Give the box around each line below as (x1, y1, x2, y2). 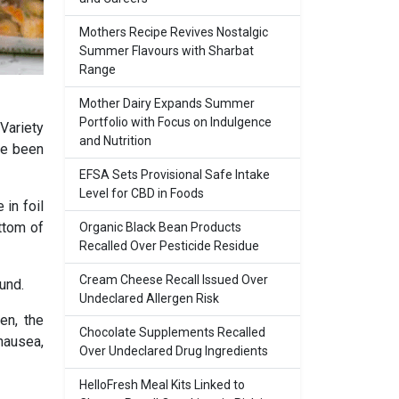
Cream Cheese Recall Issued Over (79, 273, 268, 287)
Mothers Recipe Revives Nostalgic (79, 25, 268, 39)
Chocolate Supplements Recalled (79, 325, 265, 339)
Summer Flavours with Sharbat (79, 44, 254, 58)
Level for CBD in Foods (79, 186, 204, 200)
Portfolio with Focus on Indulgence (79, 115, 272, 129)
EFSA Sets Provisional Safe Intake (79, 167, 270, 182)
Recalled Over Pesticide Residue (79, 239, 259, 253)
